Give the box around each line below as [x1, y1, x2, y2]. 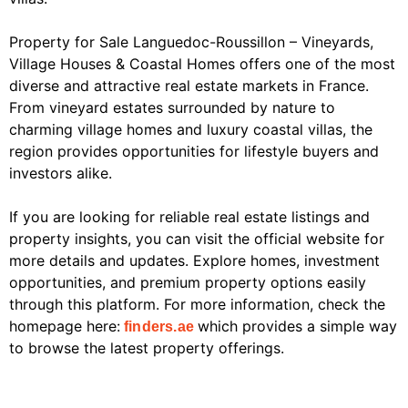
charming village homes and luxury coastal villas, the [9, 120, 372, 139]
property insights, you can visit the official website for [9, 229, 384, 249]
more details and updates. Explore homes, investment [9, 251, 380, 270]
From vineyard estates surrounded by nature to [9, 98, 335, 117]
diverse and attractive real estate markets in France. [9, 76, 369, 96]
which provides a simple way [198, 317, 397, 336]
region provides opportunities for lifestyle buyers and [9, 142, 379, 161]
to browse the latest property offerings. [9, 339, 284, 358]
